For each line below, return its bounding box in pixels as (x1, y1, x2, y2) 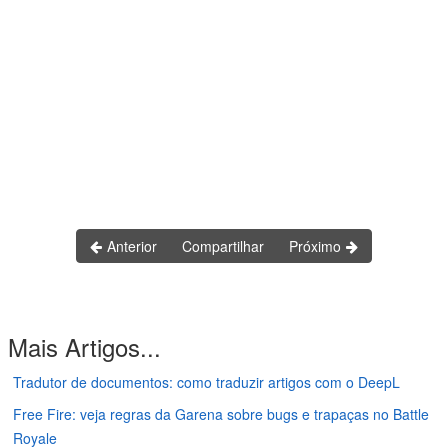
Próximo (289, 236, 345, 257)
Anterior (103, 236, 157, 257)
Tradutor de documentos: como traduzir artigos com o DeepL (13, 372, 400, 393)
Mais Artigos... (8, 329, 161, 365)
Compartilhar (182, 236, 264, 257)
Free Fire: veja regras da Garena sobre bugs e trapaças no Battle (13, 404, 429, 425)
